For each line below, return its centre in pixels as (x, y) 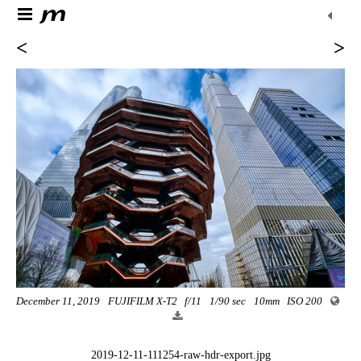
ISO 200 (306, 301)
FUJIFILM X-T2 (143, 301)
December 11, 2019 (59, 301)
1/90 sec (228, 301)
